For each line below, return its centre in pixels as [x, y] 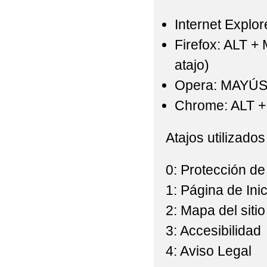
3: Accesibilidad [213, 231]
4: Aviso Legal [208, 251]
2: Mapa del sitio [215, 211]
